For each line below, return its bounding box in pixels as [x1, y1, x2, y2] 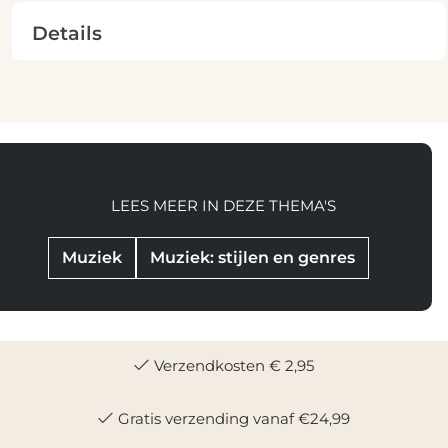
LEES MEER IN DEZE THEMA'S [110, 195, 336, 215]
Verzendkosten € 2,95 [150, 355, 315, 375]
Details [31, 20, 102, 45]
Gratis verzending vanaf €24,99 [114, 408, 351, 428]
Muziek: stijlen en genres [149, 247, 355, 267]
